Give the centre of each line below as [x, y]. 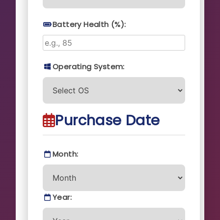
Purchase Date [108, 120]
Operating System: [89, 66]
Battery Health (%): [89, 24]
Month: [66, 154]
